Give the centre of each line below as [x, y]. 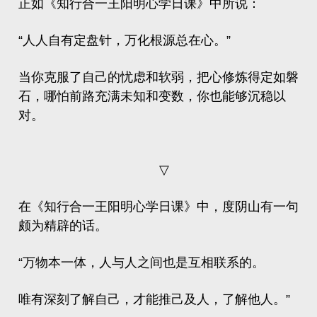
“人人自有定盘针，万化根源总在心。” [125, 40]
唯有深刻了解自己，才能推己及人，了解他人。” [154, 299]
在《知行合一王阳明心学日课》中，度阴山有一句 [158, 207]
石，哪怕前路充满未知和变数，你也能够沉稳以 [152, 96]
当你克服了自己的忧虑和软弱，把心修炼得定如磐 [158, 77]
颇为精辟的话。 [63, 226]
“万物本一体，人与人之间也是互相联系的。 [142, 263]
